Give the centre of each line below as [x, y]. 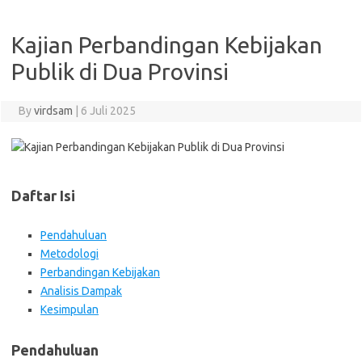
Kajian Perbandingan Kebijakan [167, 45]
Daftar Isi [43, 196]
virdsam [53, 111]
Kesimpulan [69, 309]
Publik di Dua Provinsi [120, 72]
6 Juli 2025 [108, 111]
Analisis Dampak [81, 291]
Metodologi [69, 254]
